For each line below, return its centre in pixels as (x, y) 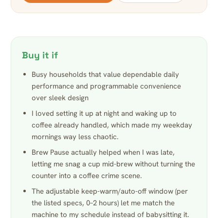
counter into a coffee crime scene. (87, 176)
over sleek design (60, 98)
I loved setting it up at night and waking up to (104, 114)
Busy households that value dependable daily (105, 75)
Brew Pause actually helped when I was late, (103, 153)
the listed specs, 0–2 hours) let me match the (103, 203)
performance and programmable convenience (106, 86)
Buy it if (40, 55)
